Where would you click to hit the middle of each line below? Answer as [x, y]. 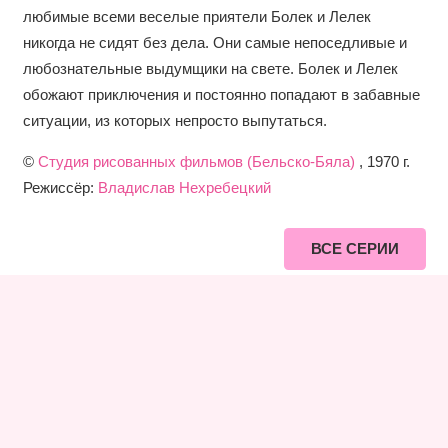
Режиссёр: [60, 188]
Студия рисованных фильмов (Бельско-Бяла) [196, 162]
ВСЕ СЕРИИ [354, 249]
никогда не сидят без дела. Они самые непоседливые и [214, 43]
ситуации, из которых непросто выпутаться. [174, 121]
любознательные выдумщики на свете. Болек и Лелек [210, 69]
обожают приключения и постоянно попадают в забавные [221, 95]
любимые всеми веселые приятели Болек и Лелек [196, 17]
